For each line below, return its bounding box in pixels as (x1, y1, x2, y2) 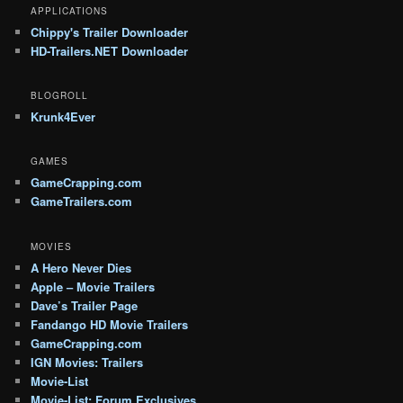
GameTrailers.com (31, 193, 133, 210)
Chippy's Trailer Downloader (31, 22, 189, 40)
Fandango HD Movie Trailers (31, 315, 189, 333)
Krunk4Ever (31, 107, 96, 125)
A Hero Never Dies (31, 258, 132, 276)
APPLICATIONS (31, 4, 109, 17)
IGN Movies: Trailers (31, 353, 144, 371)
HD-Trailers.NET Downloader (31, 41, 189, 59)
